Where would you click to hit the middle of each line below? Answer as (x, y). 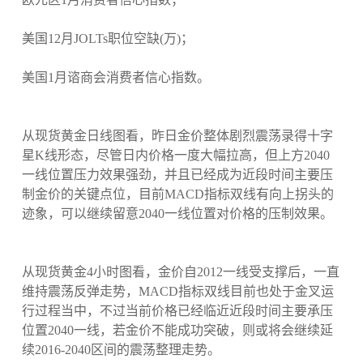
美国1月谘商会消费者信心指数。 (115, 78)
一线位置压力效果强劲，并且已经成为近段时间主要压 (177, 175)
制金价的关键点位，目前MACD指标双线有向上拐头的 (177, 194)
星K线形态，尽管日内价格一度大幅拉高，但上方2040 (175, 156)
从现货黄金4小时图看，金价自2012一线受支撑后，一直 (180, 272)
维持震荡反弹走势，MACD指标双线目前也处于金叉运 (177, 292)
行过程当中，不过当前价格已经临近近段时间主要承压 (177, 311)
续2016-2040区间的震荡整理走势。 (121, 350)
